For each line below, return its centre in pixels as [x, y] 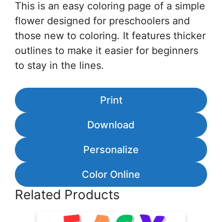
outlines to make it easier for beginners [107, 51]
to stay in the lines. [59, 66]
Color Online [111, 175]
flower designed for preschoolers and [102, 21]
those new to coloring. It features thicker [110, 36]
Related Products [67, 195]
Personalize [111, 150]
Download [111, 125]
